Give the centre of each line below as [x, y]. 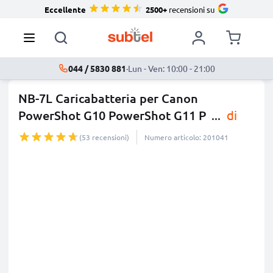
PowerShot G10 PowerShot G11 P [112, 115]
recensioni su [190, 9]
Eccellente [65, 9]
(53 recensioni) [104, 137]
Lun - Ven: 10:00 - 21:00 [171, 68]
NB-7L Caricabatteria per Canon [108, 98]
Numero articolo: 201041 [186, 137]
